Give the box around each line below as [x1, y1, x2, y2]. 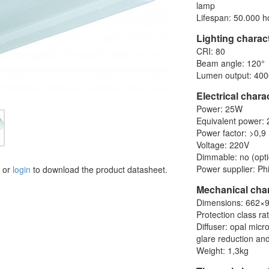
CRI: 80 [196, 44, 226, 57]
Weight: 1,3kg [196, 244, 249, 256]
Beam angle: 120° [196, 56, 265, 69]
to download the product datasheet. [30, 163, 168, 175]
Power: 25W [196, 102, 243, 115]
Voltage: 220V [196, 138, 250, 151]
